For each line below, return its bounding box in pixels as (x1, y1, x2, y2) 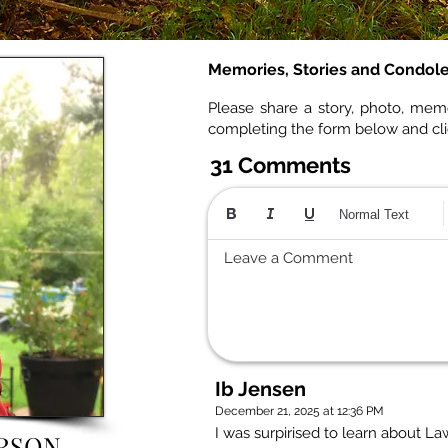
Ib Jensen (215, 377, 306, 402)
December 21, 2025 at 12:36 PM (215, 404, 384, 419)
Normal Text (339, 206, 409, 222)
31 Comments (210, 152, 351, 179)
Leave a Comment (224, 249, 353, 268)
